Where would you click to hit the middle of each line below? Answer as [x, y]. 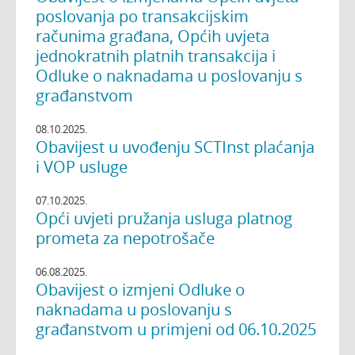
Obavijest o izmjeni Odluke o [140, 290]
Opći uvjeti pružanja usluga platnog [164, 219]
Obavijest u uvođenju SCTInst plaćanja [175, 147]
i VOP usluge [82, 167]
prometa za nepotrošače [125, 239]
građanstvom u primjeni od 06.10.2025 [176, 330]
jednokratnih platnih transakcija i [156, 56]
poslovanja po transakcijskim [142, 17]
